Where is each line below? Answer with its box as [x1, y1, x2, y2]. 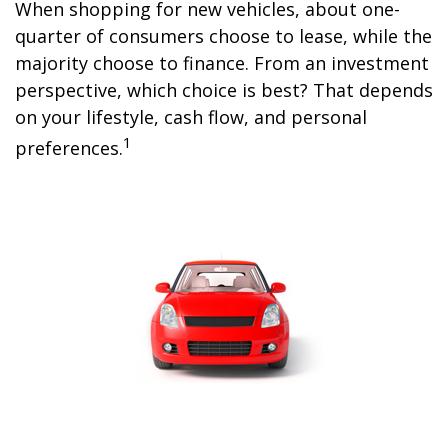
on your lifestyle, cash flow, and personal [15, 105, 367, 129]
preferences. [15, 136, 123, 160]
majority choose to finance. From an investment [15, 51, 429, 75]
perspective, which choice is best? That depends [15, 78, 433, 102]
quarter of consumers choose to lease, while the [15, 24, 432, 48]
